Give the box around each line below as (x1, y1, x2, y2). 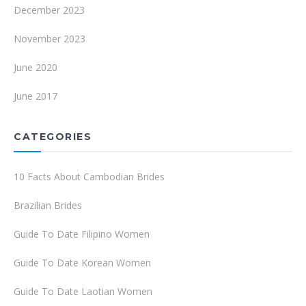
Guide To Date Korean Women (14, 256, 151, 269)
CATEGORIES (14, 130, 92, 143)
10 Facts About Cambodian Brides (14, 170, 165, 183)
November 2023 (14, 32, 85, 45)
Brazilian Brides (14, 199, 82, 212)
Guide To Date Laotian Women (14, 285, 152, 298)
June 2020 (14, 61, 57, 74)
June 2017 (14, 89, 57, 102)
